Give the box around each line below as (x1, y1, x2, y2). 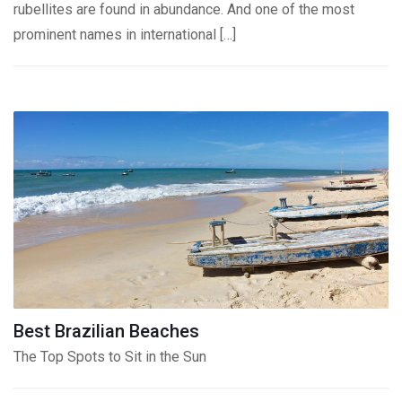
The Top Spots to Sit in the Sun (13, 348, 206, 366)
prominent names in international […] (13, 26, 236, 44)
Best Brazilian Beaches (13, 320, 199, 343)
